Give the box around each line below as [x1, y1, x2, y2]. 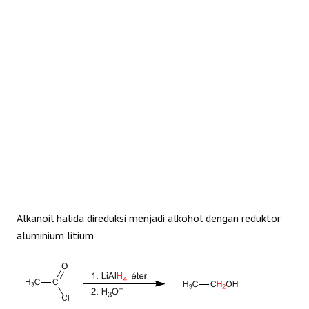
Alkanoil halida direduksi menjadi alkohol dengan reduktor [17, 211, 281, 225]
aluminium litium [17, 228, 94, 242]
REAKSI [18, 12, 52, 26]
